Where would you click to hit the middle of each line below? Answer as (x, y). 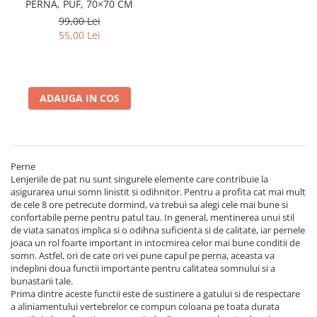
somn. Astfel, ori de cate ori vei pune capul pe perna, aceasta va (143, 255)
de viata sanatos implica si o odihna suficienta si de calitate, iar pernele (158, 230)
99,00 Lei (79, 21)
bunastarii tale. (42, 281)
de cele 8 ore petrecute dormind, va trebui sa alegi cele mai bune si (149, 204)
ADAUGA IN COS (79, 98)
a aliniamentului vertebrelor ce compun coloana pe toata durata (145, 306)
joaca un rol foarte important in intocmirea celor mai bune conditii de (155, 243)
